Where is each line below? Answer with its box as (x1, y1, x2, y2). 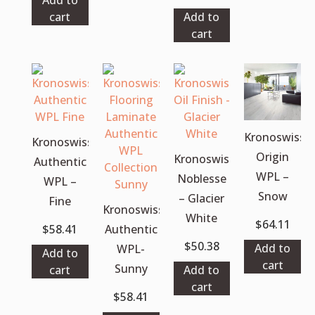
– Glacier (179, 190, 225, 206)
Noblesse (176, 170, 226, 186)
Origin (256, 148, 290, 165)
